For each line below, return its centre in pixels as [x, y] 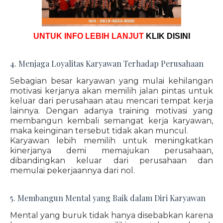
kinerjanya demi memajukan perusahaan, [111, 151]
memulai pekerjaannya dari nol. [73, 170]
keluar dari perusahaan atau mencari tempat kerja [111, 101]
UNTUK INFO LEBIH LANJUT [89, 36]
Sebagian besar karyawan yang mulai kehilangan [111, 81]
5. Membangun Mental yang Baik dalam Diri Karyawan [108, 198]
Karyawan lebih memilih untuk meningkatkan [111, 141]
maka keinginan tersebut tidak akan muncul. [99, 131]
